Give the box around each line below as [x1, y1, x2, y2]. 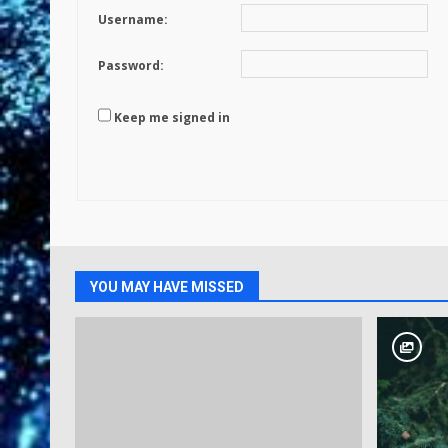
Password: [98, 57, 164, 74]
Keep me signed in [114, 109, 230, 127]
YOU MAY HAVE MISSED [90, 279, 244, 295]
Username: [98, 11, 168, 28]
